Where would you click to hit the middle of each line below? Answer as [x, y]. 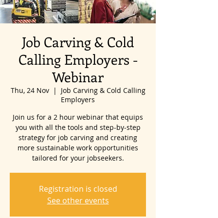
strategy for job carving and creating [78, 137]
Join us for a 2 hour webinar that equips [78, 117]
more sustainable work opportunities [78, 148]
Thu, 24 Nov [30, 90]
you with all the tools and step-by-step [78, 127]
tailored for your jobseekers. [78, 158]
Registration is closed [78, 189]
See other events [78, 200]
